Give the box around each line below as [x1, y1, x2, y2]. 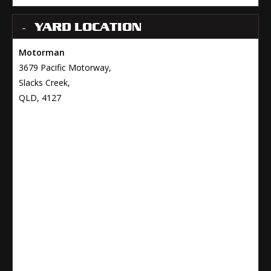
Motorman [19, 47, 65, 59]
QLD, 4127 [19, 92, 61, 104]
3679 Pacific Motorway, [19, 62, 111, 74]
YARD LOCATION [34, 19, 142, 34]
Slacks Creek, [19, 77, 70, 89]
